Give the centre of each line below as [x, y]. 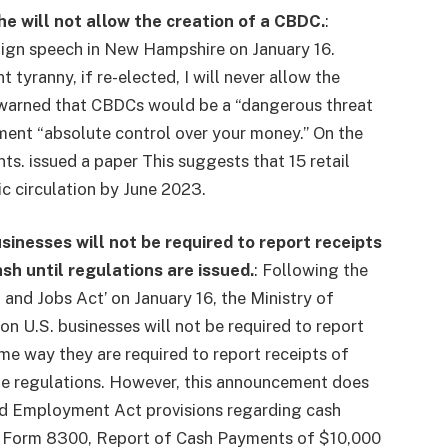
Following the [315, 270]
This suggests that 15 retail [246, 160]
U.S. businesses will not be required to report [194, 326]
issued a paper [84, 160]
